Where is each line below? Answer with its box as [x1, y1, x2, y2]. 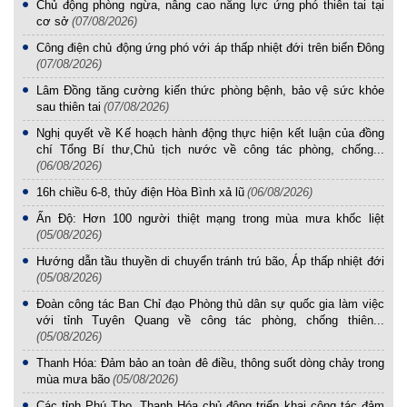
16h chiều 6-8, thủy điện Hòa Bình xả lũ [36, 185, 244, 199]
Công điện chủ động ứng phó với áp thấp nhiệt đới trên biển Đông [36, 41, 384, 55]
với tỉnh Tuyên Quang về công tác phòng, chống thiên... [36, 313, 384, 327]
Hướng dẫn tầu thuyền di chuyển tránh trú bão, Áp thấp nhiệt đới [36, 254, 384, 268]
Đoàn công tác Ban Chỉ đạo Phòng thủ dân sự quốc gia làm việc [36, 297, 384, 311]
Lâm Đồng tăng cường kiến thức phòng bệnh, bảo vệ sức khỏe [36, 84, 384, 97]
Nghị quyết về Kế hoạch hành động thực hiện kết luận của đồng [36, 126, 384, 140]
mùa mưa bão [36, 372, 110, 386]
